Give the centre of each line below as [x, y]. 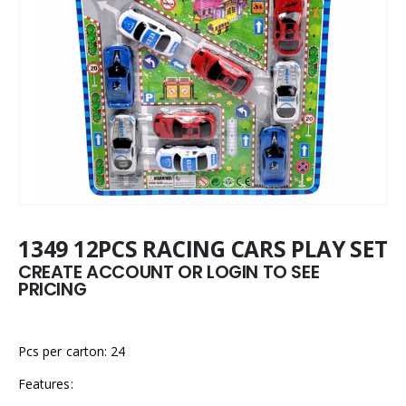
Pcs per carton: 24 [72, 352]
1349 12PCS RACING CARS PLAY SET [203, 249]
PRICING [53, 290]
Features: [46, 384]
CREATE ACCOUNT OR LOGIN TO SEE [169, 272]
